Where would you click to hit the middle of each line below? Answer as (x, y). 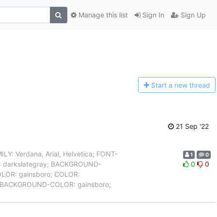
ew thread (194, 85)
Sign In (152, 15)
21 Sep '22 (191, 126)
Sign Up (192, 15)
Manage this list (102, 15)
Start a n (164, 85)
